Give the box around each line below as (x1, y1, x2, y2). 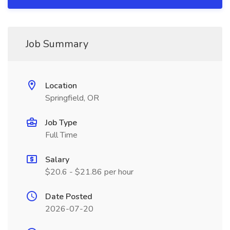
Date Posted (45, 191, 92, 202)
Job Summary (26, 37, 88, 51)
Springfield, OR (45, 92, 99, 104)
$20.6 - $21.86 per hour (45, 166, 133, 178)
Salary (45, 154, 69, 165)
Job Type (45, 117, 77, 128)
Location (45, 80, 77, 91)
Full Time (45, 129, 78, 141)
